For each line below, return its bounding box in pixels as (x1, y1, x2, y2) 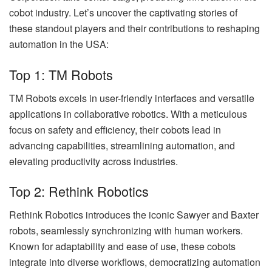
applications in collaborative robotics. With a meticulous (9, 106, 247, 121)
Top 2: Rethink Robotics (9, 182, 149, 201)
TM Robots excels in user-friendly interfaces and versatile (9, 90, 254, 105)
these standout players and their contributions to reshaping (9, 21, 260, 36)
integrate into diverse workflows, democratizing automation (9, 255, 260, 270)
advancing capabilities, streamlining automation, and (9, 138, 235, 152)
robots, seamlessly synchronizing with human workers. (9, 223, 243, 238)
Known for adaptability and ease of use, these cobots (9, 239, 236, 254)
